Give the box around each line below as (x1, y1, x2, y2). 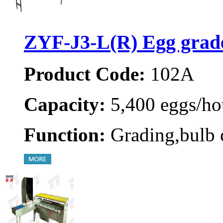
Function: (24, 124, 106, 146)
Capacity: (24, 94, 106, 115)
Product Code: (24, 63, 145, 85)
